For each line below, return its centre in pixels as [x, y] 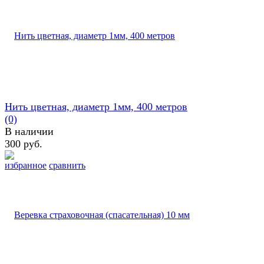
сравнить [67, 165]
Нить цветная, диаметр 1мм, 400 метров [96, 106]
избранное [26, 165]
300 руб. [24, 143]
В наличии [29, 131]
